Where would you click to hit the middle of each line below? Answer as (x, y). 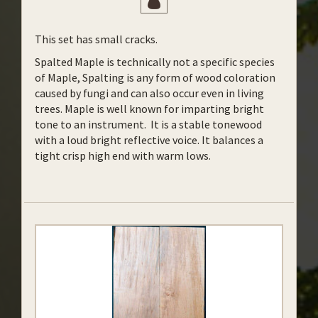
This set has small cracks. (96, 39)
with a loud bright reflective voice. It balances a (149, 140)
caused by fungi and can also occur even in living (149, 93)
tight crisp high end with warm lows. (123, 155)
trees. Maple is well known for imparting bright (149, 109)
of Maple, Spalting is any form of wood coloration (155, 77)
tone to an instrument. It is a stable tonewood (148, 124)
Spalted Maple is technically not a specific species (155, 62)
